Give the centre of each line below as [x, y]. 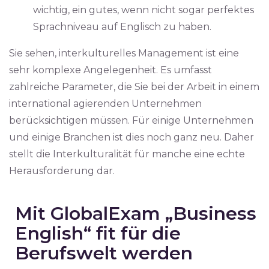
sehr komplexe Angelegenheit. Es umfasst [110, 70]
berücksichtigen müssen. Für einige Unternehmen [131, 120]
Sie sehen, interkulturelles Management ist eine [124, 53]
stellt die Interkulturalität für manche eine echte [127, 154]
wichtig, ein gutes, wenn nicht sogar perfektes [144, 10]
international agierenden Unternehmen [105, 104]
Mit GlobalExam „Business [136, 213]
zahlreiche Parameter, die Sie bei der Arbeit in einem [134, 87]
